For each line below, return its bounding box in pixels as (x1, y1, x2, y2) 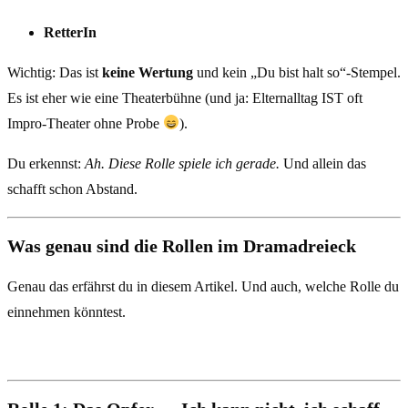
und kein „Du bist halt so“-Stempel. (193, 64, 401, 80)
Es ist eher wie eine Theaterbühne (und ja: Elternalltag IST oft (7, 89, 362, 106)
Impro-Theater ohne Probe (7, 115, 163, 131)
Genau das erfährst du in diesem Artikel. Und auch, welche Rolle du (7, 278, 399, 294)
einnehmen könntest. (7, 303, 126, 320)
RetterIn (44, 24, 100, 40)
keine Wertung (102, 64, 193, 80)
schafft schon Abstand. (7, 180, 138, 197)
